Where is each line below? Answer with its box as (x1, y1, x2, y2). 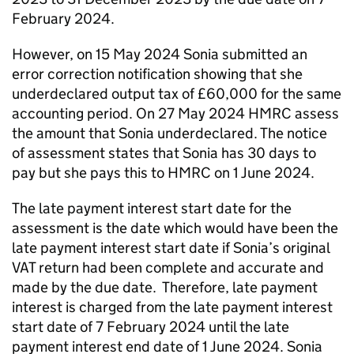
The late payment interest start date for (12, 199, 267, 217)
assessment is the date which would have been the (12, 219, 338, 237)
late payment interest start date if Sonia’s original (12, 239, 330, 257)
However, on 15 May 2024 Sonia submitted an (12, 45, 307, 63)
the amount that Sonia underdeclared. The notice (12, 124, 327, 142)
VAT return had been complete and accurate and (12, 258, 324, 277)
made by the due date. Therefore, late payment (12, 278, 318, 296)
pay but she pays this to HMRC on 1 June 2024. (12, 164, 316, 182)
